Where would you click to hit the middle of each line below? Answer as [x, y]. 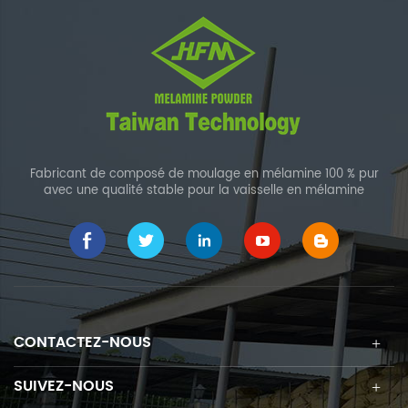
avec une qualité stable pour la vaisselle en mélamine [204, 190]
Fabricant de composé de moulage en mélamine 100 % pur [204, 174]
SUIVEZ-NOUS [64, 386]
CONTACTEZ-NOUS [82, 342]
